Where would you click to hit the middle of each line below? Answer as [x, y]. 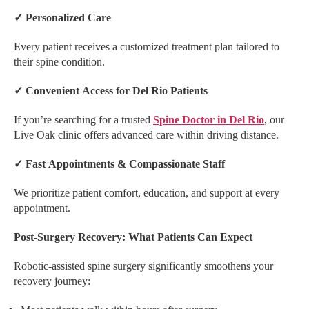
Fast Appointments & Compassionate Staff [124, 164]
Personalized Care [67, 18]
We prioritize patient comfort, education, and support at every [147, 193]
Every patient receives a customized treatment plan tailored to [147, 47]
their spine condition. [59, 62]
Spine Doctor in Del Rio [209, 120]
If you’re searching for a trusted [83, 120]
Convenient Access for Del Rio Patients [115, 91]
